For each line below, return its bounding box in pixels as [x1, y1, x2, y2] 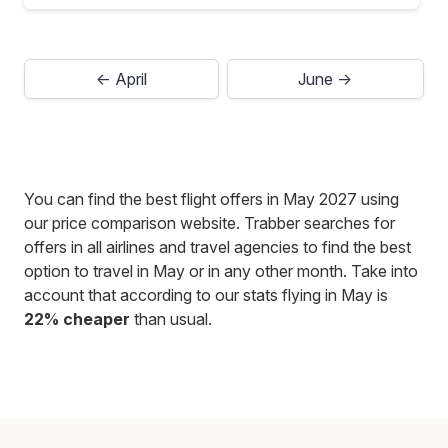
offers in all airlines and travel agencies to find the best [24, 236, 411, 257]
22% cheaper [24, 308, 130, 329]
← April [95, 68, 147, 89]
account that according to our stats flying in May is [24, 284, 388, 305]
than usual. [130, 308, 212, 329]
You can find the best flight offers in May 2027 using [24, 188, 399, 209]
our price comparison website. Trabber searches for [24, 212, 395, 233]
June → [298, 68, 353, 89]
